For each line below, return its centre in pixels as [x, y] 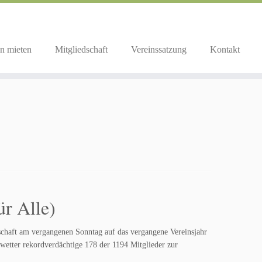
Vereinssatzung [158, 49]
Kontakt [225, 49]
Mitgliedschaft [81, 49]
